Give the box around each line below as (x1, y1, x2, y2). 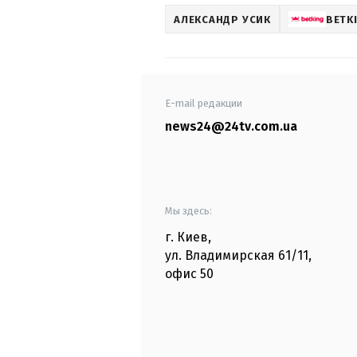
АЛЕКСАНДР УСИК (174, 13, 271, 25)
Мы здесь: (165, 205, 212, 218)
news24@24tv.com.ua (165, 119, 297, 135)
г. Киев (165, 229, 208, 245)
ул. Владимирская (165, 248, 275, 264)
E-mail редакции (165, 97, 242, 110)
